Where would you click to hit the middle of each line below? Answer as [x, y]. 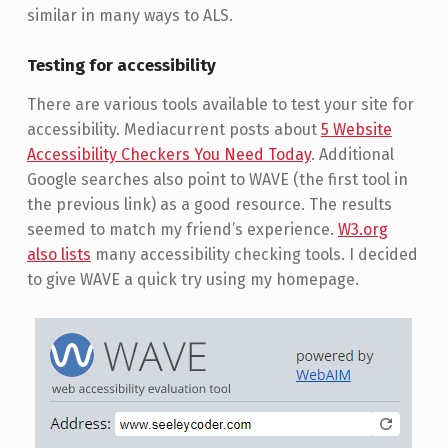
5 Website [356, 129]
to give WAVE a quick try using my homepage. [192, 279]
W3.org [362, 229]
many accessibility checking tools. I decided [254, 254]
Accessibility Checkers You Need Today [168, 154]
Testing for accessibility [121, 65]
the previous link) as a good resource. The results [209, 204]
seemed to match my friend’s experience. [182, 229]
